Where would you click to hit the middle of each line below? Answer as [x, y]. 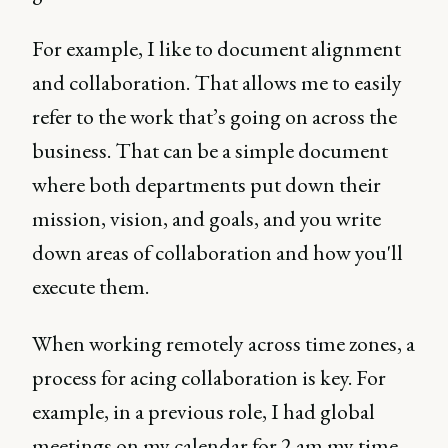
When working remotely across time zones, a [223, 344]
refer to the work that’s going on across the [214, 117]
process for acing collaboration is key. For [209, 378]
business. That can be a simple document [210, 151]
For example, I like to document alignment [216, 49]
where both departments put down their [206, 185]
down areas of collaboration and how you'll [217, 253]
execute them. [90, 287]
